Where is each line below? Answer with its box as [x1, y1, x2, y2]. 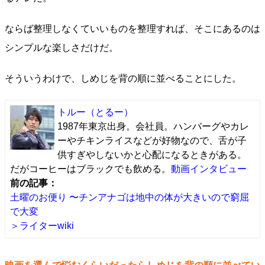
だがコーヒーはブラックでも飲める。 [10, 164, 171, 174]
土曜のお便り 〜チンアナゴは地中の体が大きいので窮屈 [10, 192, 249, 202]
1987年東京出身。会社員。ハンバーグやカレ [57, 121, 249, 131]
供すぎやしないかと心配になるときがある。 [57, 150, 247, 160]
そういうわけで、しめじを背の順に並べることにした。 [5, 73, 241, 83]
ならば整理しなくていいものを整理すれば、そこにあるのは [5, 24, 260, 34]
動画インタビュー [171, 164, 247, 174]
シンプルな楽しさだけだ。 [5, 43, 118, 53]
